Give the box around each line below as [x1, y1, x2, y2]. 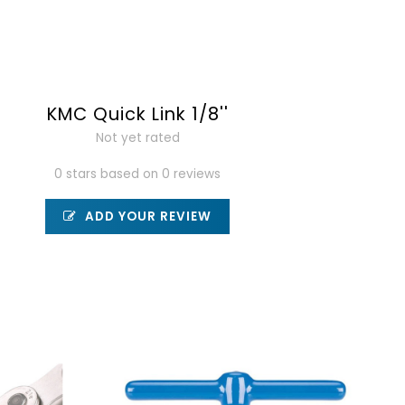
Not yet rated [95, 129, 180, 146]
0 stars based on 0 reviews [54, 165, 221, 183]
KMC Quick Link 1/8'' [46, 102, 229, 127]
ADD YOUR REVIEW [81, 208, 212, 225]
